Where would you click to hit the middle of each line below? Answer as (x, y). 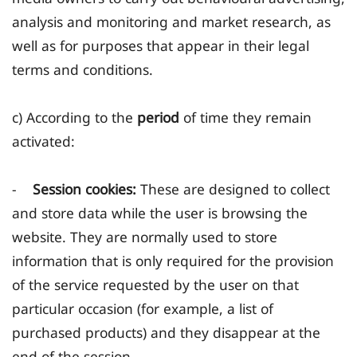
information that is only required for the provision (173, 261)
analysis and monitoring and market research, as (171, 22)
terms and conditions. (82, 70)
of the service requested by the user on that (155, 285)
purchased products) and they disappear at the (166, 333)
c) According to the (75, 118)
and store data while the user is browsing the (160, 213)
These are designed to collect (235, 189)
